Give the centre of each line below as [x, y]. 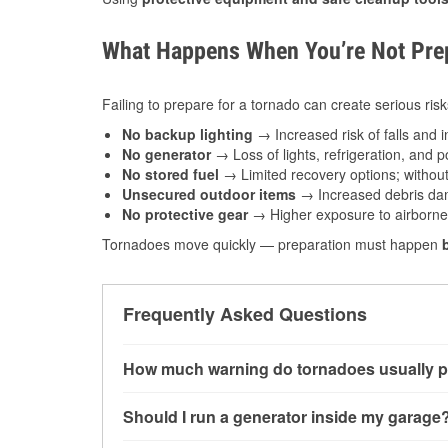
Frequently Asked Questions [245, 314]
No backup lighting [187, 134]
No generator [166, 154]
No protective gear [185, 214]
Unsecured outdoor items [209, 194]
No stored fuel [170, 174]
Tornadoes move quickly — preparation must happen [272, 244]
